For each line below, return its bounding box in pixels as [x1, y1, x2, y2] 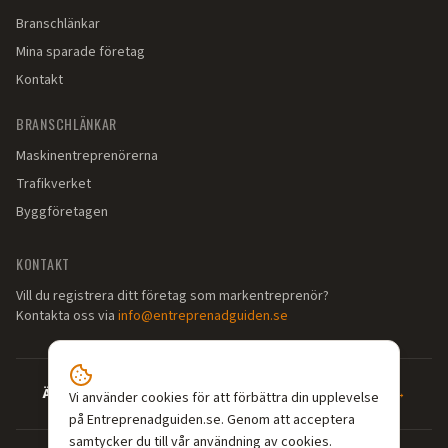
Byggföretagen [16, 202, 108, 222]
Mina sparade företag [16, 42, 145, 62]
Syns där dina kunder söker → [220, 384, 406, 404]
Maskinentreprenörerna [16, 146, 158, 166]
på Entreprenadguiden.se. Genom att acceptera [69, 410, 355, 430]
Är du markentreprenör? [42, 384, 204, 404]
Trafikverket [16, 174, 91, 194]
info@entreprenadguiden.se [118, 306, 288, 326]
